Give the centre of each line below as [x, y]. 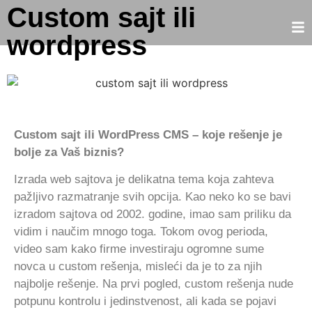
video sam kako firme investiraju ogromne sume [139, 249]
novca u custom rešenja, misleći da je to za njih [138, 267]
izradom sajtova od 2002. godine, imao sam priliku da [153, 214]
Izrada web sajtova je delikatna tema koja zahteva [144, 180]
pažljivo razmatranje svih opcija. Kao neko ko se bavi [153, 197]
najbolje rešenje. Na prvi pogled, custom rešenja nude [154, 284]
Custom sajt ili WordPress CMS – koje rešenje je [148, 134]
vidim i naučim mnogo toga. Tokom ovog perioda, [141, 232]
